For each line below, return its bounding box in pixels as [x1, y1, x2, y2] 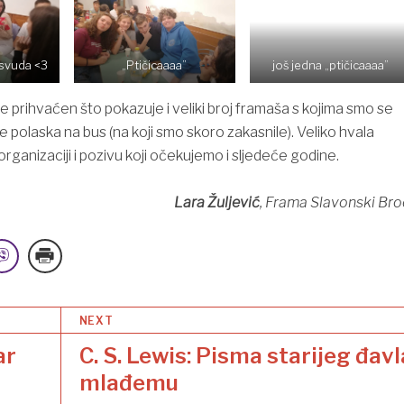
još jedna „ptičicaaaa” [271, 59, 389, 73]
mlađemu [78, 369, 179, 396]
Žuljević [207, 194, 260, 212]
